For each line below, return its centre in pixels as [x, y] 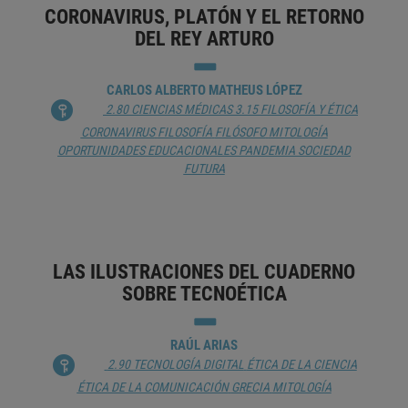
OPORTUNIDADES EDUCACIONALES [147, 150]
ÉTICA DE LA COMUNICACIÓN [153, 387]
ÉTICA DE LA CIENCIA [301, 364]
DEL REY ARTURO [204, 39]
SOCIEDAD [324, 150]
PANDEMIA [267, 150]
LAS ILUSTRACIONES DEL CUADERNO [204, 272]
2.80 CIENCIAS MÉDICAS [169, 109]
